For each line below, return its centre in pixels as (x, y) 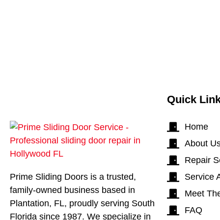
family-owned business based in (72, 190)
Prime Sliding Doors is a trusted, (73, 177)
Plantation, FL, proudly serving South (82, 203)
